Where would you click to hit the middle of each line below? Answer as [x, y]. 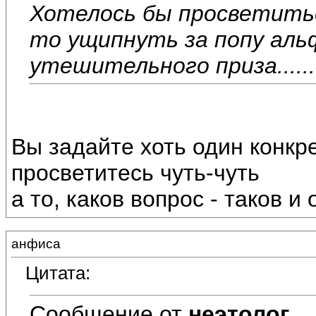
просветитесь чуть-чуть [135, 173]
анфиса [36, 244]
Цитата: [58, 273]
